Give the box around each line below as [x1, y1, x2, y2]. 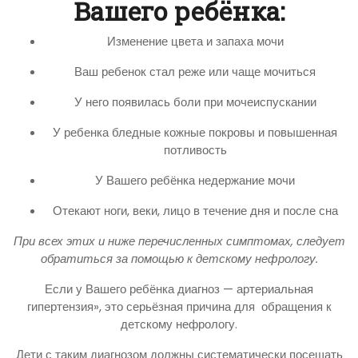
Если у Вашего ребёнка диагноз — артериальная [45, 280, 313, 297]
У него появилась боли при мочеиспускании [74, 93, 316, 110]
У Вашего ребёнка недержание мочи [95, 171, 295, 189]
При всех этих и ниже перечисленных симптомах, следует [13, 232, 345, 249]
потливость [163, 141, 227, 158]
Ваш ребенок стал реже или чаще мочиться [74, 62, 316, 80]
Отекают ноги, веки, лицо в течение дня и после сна [52, 201, 338, 219]
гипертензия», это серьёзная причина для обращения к [26, 297, 332, 315]
